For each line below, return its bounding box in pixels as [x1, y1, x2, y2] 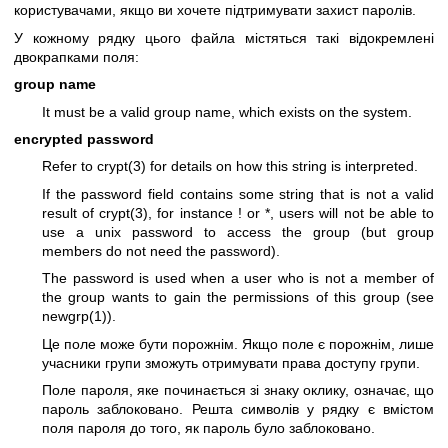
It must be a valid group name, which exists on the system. [42, 103, 412, 120]
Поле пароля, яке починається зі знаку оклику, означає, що [42, 381, 434, 398]
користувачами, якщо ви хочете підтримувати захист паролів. [14, 2, 416, 19]
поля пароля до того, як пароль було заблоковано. [42, 419, 375, 436]
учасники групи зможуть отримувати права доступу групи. [42, 354, 420, 371]
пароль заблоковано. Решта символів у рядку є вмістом [42, 400, 434, 417]
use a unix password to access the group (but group [42, 223, 434, 240]
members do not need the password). [42, 242, 280, 259]
